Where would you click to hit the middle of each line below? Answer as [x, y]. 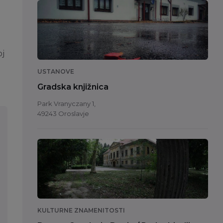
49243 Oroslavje [63, 114]
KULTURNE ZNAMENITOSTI [81, 211]
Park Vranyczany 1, [66, 104]
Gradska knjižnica [73, 87]
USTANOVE [56, 72]
